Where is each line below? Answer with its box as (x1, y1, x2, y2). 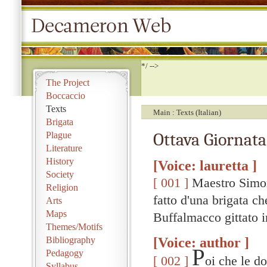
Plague (46, 130, 72, 140)
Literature (46, 143, 82, 153)
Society (46, 169, 74, 179)
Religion (46, 182, 78, 193)
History (46, 156, 74, 166)
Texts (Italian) (176, 108, 221, 117)
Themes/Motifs (46, 222, 103, 232)
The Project (46, 77, 89, 88)
